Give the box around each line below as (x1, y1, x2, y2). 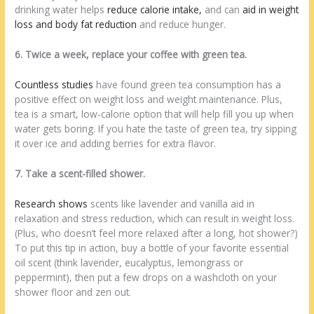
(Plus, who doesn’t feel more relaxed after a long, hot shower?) (15, 226, 299, 240)
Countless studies (15, 77, 94, 91)
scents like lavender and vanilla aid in (88, 196, 255, 210)
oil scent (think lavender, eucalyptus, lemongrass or (15, 255, 244, 269)
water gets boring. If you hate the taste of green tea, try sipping (15, 121, 297, 135)
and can (202, 3, 243, 17)
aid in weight (243, 3, 299, 17)
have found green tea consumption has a (93, 77, 282, 91)
